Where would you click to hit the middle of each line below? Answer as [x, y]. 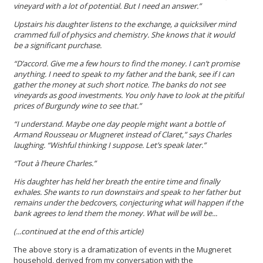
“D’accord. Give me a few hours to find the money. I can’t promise [127, 63]
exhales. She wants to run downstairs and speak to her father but [127, 192]
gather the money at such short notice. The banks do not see [119, 84]
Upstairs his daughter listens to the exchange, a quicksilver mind [125, 24]
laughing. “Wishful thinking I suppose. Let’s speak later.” [110, 145]
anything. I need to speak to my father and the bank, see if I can [124, 74]
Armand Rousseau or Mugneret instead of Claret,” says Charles [122, 134]
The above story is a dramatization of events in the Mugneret [122, 249]
